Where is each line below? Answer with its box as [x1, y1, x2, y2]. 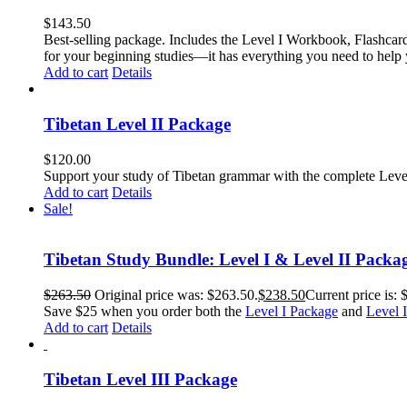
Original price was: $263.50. [94, 287, 258, 303]
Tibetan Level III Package [44, 369, 237, 389]
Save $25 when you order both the [44, 303, 245, 320]
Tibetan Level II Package [44, 114, 231, 134]
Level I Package [245, 303, 338, 320]
